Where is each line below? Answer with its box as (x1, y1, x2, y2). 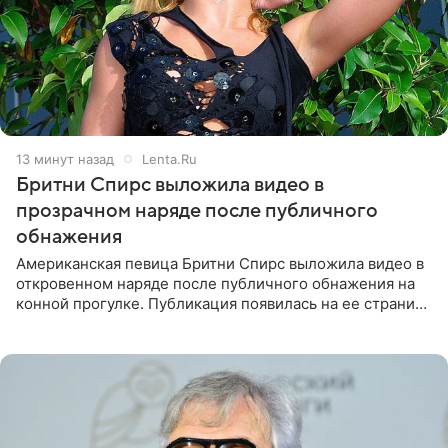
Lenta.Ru (142, 150, 197, 167)
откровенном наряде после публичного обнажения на (16, 273, 415, 293)
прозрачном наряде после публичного (16, 199, 378, 222)
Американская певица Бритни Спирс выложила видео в (16, 253, 424, 273)
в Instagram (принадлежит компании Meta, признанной (16, 313, 416, 333)
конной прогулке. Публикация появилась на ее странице (16, 293, 434, 313)
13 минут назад (16, 150, 114, 167)
